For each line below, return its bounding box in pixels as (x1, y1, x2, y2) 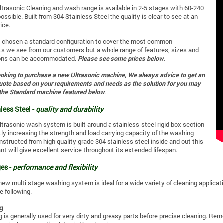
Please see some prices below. (78, 54, 167, 63)
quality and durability (36, 104, 103, 114)
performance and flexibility (13, 162, 97, 172)
